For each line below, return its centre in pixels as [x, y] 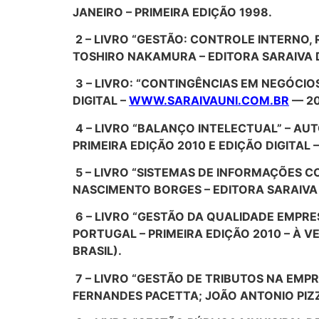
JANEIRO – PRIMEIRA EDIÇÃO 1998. [172, 12]
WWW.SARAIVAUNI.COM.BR [209, 101]
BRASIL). [97, 251]
